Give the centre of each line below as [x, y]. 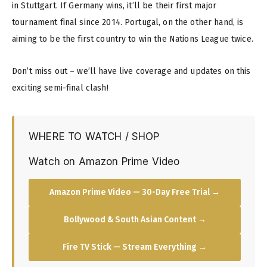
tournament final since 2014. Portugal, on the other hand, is [128, 23]
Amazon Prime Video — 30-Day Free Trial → [135, 193]
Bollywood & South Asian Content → [135, 220]
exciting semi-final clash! [60, 88]
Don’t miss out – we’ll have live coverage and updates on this [131, 72]
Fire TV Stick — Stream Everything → [135, 247]
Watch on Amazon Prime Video [104, 162]
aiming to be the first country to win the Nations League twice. [133, 39]
